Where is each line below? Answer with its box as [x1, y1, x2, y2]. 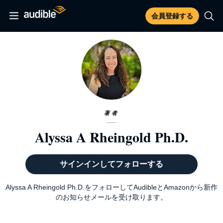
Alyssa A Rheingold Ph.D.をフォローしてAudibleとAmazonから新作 [5, 183, 218, 191]
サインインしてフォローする [59, 160, 163, 168]
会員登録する [151, 12, 193, 20]
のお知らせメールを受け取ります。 [56, 193, 167, 201]
